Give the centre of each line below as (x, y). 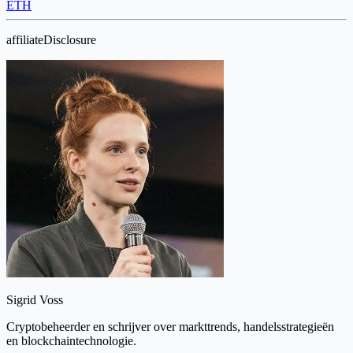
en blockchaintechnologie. (71, 341)
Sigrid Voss (35, 300)
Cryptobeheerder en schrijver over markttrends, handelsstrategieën (170, 327)
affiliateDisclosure (51, 40)
